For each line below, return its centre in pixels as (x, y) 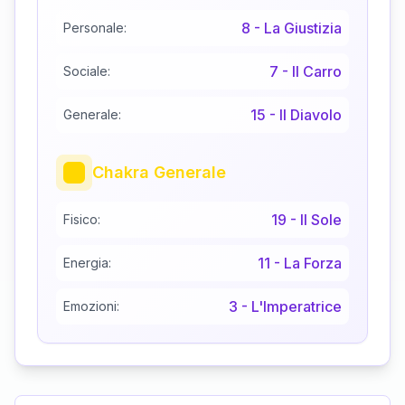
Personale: (95, 28)
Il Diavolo (311, 115)
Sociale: (87, 71)
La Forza (313, 264)
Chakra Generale (159, 173)
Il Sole (321, 220)
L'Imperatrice (297, 307)
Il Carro (317, 72)
